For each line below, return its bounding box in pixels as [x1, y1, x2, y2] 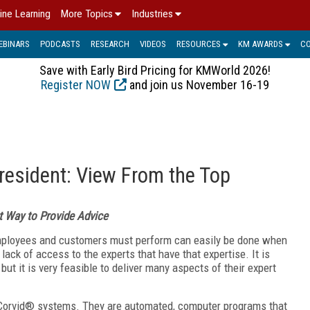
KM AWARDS [238, 38, 283, 49]
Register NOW [41, 77, 111, 92]
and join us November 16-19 [127, 77, 269, 92]
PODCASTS [40, 38, 80, 49]
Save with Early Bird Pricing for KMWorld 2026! [39, 62, 271, 77]
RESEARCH [91, 38, 129, 49]
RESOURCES [176, 38, 221, 49]
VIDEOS [140, 38, 166, 49]
